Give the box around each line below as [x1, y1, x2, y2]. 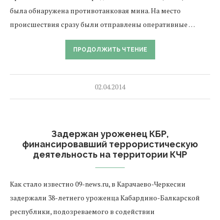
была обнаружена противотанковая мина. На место [10, 6, 181, 15]
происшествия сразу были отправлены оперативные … [10, 20, 195, 29]
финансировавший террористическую [22, 139, 198, 149]
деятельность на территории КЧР [33, 149, 187, 160]
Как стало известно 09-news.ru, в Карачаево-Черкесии [10, 179, 186, 189]
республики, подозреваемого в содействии [10, 207, 155, 216]
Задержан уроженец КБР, [51, 129, 169, 139]
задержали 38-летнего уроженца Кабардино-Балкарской [10, 193, 200, 202]
